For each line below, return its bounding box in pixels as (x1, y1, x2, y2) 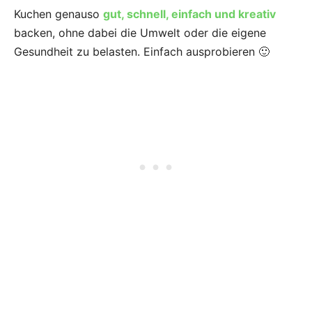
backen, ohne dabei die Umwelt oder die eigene (14, 26, 266, 40)
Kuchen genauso (14, 7, 103, 22)
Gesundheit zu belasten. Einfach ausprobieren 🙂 (14, 45, 270, 59)
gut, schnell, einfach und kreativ (103, 7, 276, 22)
